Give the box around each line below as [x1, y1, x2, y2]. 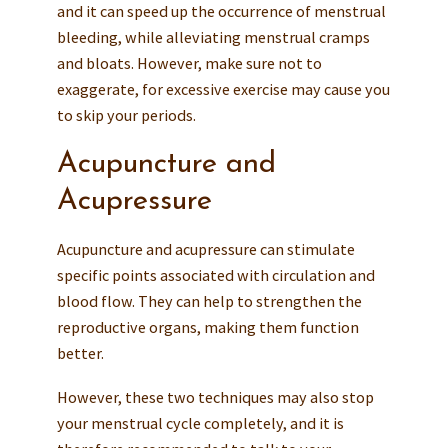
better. [56, 342, 104, 363]
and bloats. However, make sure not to [56, 52, 322, 73]
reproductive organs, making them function [56, 316, 359, 337]
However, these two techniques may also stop [56, 386, 374, 407]
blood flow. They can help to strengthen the [56, 290, 362, 311]
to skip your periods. [56, 104, 196, 125]
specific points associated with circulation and [56, 264, 375, 285]
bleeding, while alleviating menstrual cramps [56, 26, 370, 47]
